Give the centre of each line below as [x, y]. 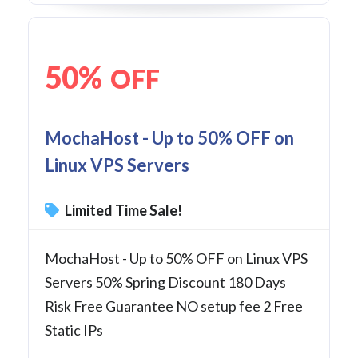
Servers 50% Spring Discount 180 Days [165, 282]
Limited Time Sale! [122, 210]
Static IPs [74, 330]
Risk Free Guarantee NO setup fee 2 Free [174, 306]
